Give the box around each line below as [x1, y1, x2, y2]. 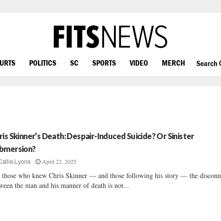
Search [196, 59, 219, 68]
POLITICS [29, 58, 56, 67]
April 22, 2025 [42, 157, 77, 165]
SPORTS [92, 58, 116, 67]
